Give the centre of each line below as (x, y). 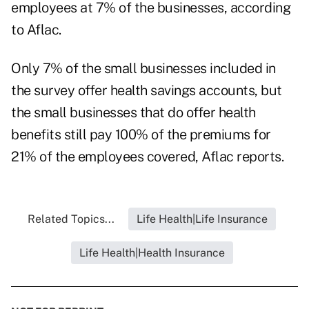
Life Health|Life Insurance (202, 219)
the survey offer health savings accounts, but (147, 91)
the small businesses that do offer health (133, 113)
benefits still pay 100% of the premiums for (141, 135)
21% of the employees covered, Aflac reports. (147, 157)
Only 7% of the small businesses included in (143, 69)
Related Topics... (71, 219)
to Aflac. (36, 30)
